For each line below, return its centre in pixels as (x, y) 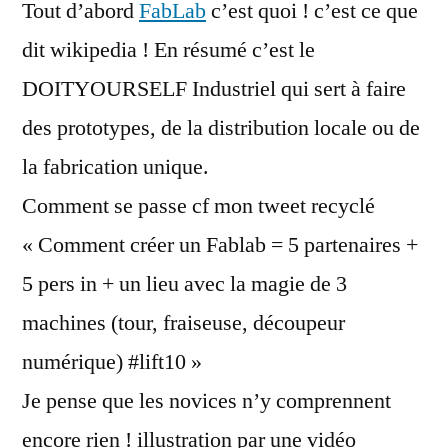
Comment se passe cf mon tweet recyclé (198, 206)
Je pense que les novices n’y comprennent (206, 401)
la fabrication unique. (115, 167)
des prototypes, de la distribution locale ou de (221, 128)
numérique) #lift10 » (112, 362)
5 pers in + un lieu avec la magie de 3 (184, 284)
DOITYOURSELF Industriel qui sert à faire (214, 89)
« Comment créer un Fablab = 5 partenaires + (220, 245)
